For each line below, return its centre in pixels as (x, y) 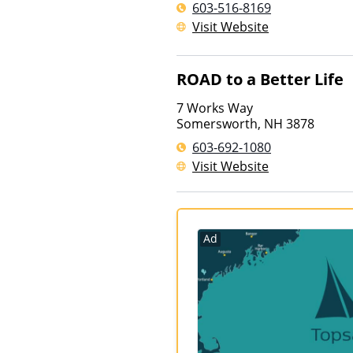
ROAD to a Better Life (260, 79)
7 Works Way (215, 108)
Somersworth (217, 124)
